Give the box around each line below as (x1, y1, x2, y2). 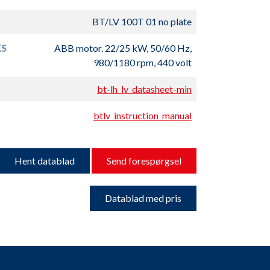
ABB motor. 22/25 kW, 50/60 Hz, (54, 42, 192, 54)
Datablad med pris (104, 192, 181, 204)
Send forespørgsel (106, 155, 181, 166)
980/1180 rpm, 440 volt (93, 57, 192, 68)
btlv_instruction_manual (93, 110, 192, 121)
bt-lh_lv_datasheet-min (96, 83, 192, 95)
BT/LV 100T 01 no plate (92, 16, 192, 27)
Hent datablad (14, 155, 75, 166)
